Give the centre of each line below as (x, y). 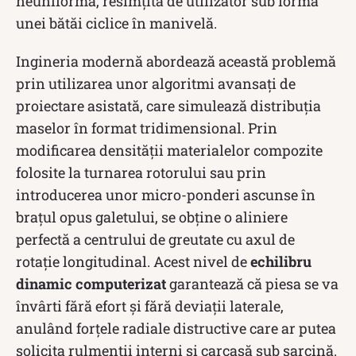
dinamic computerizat (91, 283)
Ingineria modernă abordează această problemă (176, 61)
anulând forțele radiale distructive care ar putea (176, 328)
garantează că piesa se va (252, 283)
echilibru (281, 261)
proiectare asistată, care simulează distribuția (168, 105)
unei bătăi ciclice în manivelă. (116, 23)
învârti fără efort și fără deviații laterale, (150, 306)
